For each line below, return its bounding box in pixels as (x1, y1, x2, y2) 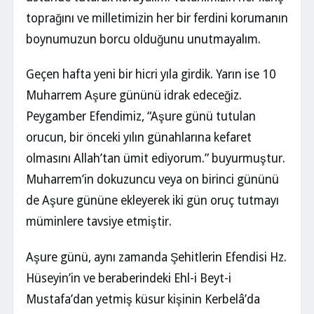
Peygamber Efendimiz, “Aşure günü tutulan (26, 109, 256, 124)
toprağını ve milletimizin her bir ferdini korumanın (26, 11, 288, 25)
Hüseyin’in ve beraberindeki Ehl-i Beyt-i (26, 271, 231, 286)
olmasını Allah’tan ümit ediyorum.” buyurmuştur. (26, 151, 285, 166)
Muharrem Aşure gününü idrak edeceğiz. (26, 88, 242, 103)
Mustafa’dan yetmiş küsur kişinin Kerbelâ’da (26, 292, 260, 307)
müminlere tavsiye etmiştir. (26, 214, 172, 229)
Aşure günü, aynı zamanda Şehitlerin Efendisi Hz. (26, 250, 287, 265)
